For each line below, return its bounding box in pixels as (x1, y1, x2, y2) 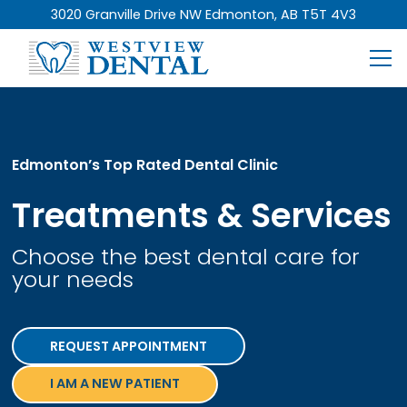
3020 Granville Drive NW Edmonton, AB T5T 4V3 (51, 5, 356, 24)
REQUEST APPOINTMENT (50, 336, 208, 355)
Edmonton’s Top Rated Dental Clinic (12, 154, 279, 176)
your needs (12, 264, 134, 295)
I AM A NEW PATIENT (50, 374, 181, 393)
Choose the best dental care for (12, 242, 361, 273)
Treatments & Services (12, 192, 392, 240)
